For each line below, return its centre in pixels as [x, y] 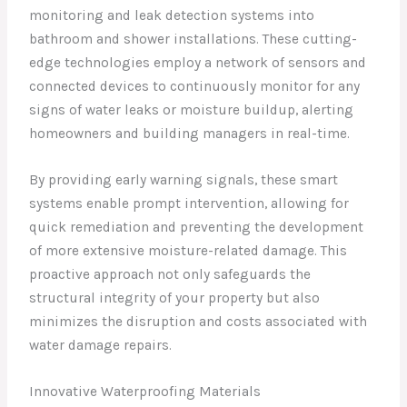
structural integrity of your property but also [175, 298]
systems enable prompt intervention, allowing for [189, 204]
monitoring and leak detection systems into [172, 16]
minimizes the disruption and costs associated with [199, 322]
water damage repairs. [101, 346]
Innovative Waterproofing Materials [145, 392]
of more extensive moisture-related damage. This [189, 251]
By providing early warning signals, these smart [184, 180]
